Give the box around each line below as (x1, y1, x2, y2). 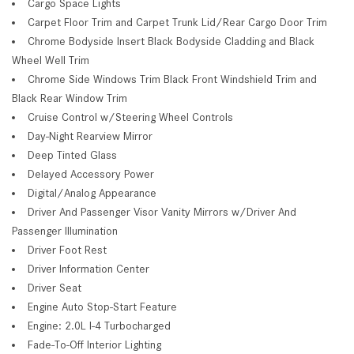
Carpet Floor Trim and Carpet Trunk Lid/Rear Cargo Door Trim (28, 15, 327, 28)
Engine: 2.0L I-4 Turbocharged (28, 318, 171, 332)
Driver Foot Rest (28, 243, 107, 256)
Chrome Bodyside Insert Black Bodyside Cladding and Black (28, 34, 314, 47)
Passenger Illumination (12, 224, 118, 237)
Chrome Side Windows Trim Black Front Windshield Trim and (28, 72, 317, 85)
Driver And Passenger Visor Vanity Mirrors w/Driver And (28, 205, 296, 218)
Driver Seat (28, 281, 81, 294)
